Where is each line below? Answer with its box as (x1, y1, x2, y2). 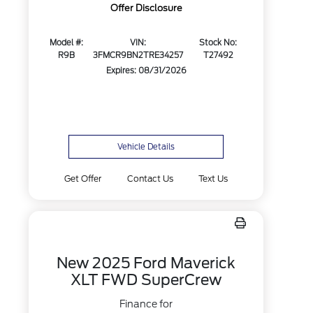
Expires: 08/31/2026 (105, 66, 187, 76)
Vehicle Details (117, 142, 175, 152)
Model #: (50, 38, 84, 48)
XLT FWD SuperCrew (71, 271, 222, 289)
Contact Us (126, 173, 173, 184)
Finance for (119, 298, 173, 310)
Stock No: (199, 38, 238, 48)
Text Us (198, 173, 228, 184)
